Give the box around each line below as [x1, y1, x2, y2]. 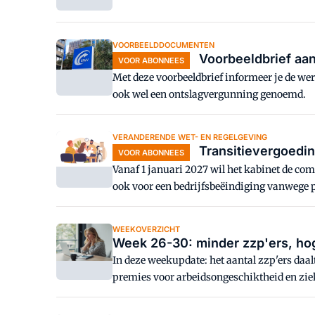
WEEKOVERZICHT [112, 224, 180, 234]
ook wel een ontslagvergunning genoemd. [112, 88, 306, 101]
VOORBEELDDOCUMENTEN [112, 40, 214, 50]
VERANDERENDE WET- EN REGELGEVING [112, 132, 267, 142]
